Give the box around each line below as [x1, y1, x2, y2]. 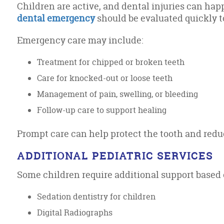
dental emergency [17, 12, 95, 24]
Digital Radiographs [37, 207, 113, 218]
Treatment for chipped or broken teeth [37, 56, 185, 67]
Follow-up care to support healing [37, 104, 167, 115]
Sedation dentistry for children [37, 191, 156, 202]
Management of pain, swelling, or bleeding [37, 88, 198, 99]
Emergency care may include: [17, 34, 144, 46]
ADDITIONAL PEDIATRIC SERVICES [17, 149, 213, 162]
